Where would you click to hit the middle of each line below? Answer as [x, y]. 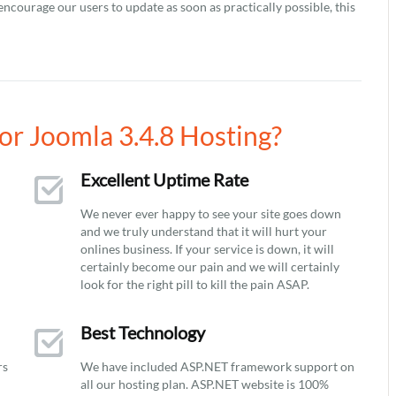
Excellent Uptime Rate [164, 179]
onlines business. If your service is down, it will [207, 249]
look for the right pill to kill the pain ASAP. [195, 284]
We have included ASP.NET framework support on [217, 366]
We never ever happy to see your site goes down [211, 213]
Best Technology [143, 332]
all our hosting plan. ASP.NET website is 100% [205, 384]
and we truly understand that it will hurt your [204, 231]
